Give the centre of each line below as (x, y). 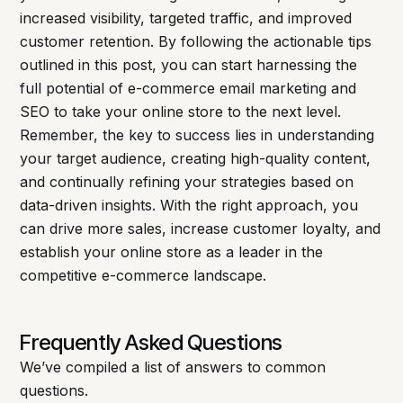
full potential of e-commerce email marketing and (188, 89)
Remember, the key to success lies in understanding (197, 135)
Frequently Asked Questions (152, 343)
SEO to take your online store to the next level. (181, 112)
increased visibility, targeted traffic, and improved (186, 18)
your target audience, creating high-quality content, (196, 159)
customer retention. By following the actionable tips (196, 42)
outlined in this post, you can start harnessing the (189, 65)
